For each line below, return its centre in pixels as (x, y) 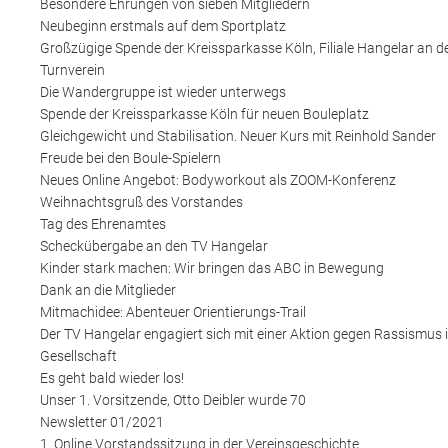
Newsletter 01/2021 (102, 421)
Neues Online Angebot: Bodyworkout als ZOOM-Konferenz (218, 179)
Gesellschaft (78, 355)
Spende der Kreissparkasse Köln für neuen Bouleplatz (204, 113)
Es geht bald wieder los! (112, 377)
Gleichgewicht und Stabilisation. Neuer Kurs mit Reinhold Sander (238, 135)
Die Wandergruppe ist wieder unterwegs (163, 91)
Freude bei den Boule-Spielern (130, 157)
